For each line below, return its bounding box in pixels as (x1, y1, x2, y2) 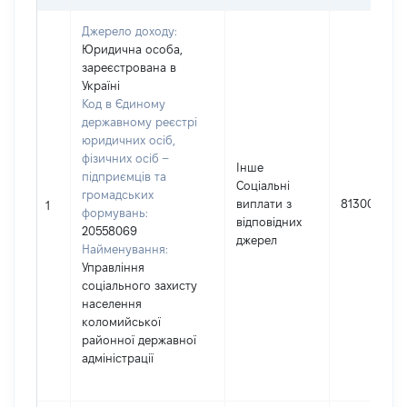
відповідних (236, 215, 302, 228)
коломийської (82, 315, 161, 328)
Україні (82, 79, 120, 92)
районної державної (82, 333, 196, 346)
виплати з (236, 197, 292, 210)
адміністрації (82, 352, 154, 364)
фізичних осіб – (82, 152, 168, 164)
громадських (82, 188, 154, 201)
